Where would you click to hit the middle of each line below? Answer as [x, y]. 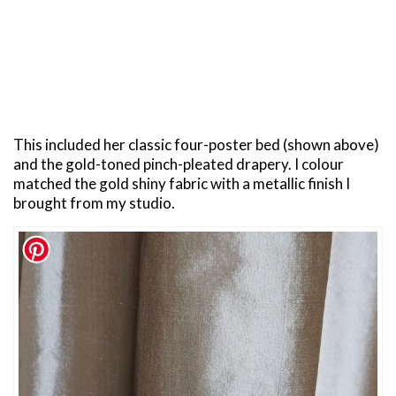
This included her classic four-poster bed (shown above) [196, 144]
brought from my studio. [94, 202]
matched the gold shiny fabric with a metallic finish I [182, 183]
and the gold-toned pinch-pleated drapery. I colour [179, 164]
